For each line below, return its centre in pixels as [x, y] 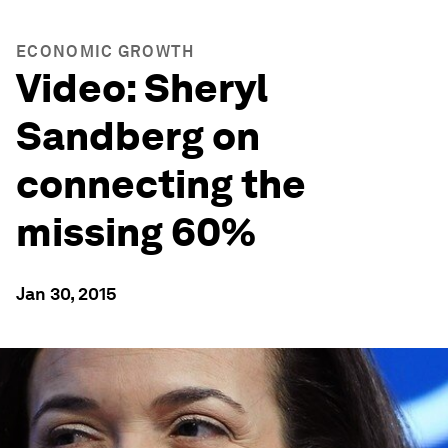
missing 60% [136, 232]
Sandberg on [138, 136]
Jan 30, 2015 [66, 293]
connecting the [161, 184]
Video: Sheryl [142, 88]
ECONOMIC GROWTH [105, 51]
